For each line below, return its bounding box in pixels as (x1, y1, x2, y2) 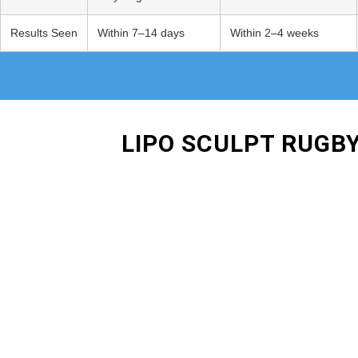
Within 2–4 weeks (230, 26, 319, 39)
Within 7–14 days (97, 26, 185, 39)
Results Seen (10, 26, 78, 39)
